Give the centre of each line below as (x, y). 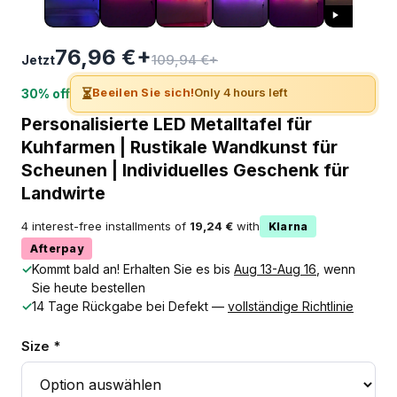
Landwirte (63, 193)
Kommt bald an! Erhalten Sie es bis (133, 269)
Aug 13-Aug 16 (275, 269)
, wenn (336, 269)
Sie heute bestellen (89, 287)
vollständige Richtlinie (291, 306)
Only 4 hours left (241, 92)
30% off (46, 94)
